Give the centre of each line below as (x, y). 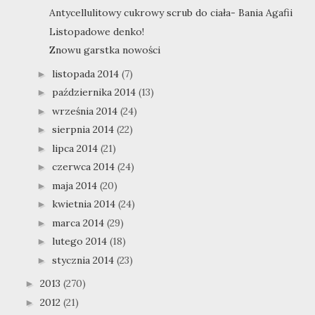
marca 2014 (79, 223)
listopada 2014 (86, 73)
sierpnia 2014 (84, 130)
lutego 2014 (81, 242)
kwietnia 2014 (85, 204)
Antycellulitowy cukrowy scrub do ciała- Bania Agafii (171, 13)
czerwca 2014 (84, 167)
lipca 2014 (76, 148)
